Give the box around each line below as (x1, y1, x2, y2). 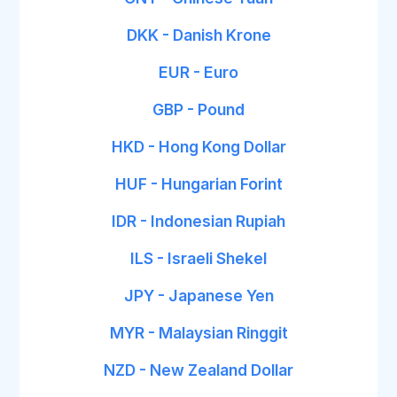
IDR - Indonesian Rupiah (112, 212, 285, 230)
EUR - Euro (159, 63, 238, 82)
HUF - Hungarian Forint (114, 175, 283, 193)
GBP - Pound (152, 100, 245, 119)
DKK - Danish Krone (126, 26, 271, 44)
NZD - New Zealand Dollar (104, 361, 293, 379)
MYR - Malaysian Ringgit (109, 323, 288, 342)
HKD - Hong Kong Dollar (111, 137, 286, 156)
